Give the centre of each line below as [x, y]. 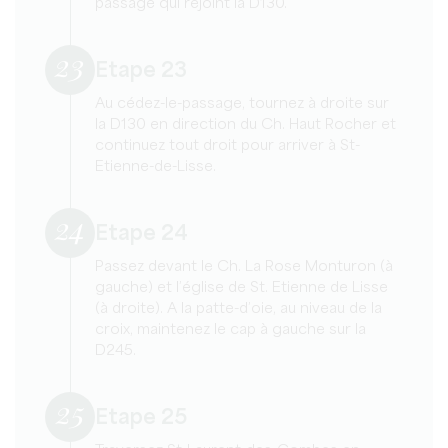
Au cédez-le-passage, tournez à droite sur [242, 103]
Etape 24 [141, 234]
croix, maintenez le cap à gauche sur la [230, 329]
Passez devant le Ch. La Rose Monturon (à [244, 266]
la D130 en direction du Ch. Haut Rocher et [245, 124]
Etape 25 [141, 418]
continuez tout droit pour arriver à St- [227, 145]
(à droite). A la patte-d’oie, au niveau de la [238, 308]
